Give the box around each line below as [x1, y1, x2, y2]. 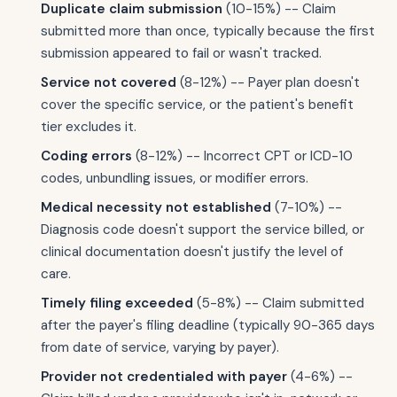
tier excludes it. [41, 118, 136, 136]
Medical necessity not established [41, 198, 271, 216]
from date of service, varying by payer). [41, 339, 279, 356]
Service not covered [41, 74, 176, 91]
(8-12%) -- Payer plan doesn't [176, 74, 360, 91]
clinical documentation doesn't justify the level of [41, 243, 343, 261]
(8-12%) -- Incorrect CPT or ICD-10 [132, 147, 353, 165]
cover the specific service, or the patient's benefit [41, 96, 354, 113]
